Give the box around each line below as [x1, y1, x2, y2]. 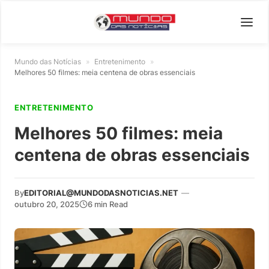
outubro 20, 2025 [14, 199, 79, 209]
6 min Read [88, 199, 128, 209]
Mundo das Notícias [14, 56, 81, 66]
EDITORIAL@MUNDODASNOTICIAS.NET [24, 187, 178, 198]
